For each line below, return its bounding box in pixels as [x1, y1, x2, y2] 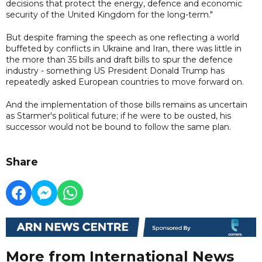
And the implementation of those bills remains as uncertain [6, 99, 247, 110]
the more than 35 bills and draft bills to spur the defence [6, 54, 233, 65]
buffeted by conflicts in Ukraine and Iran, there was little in [6, 43, 242, 54]
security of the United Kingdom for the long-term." [6, 9, 213, 20]
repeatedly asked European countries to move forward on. [6, 76, 244, 87]
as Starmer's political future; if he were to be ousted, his [6, 110, 231, 121]
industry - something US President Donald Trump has [6, 65, 225, 76]
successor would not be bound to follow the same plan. [6, 121, 231, 132]
